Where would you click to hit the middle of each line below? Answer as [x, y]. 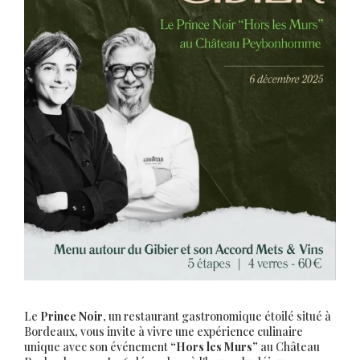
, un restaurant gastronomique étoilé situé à [217, 317]
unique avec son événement [97, 347]
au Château [289, 347]
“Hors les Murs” [214, 347]
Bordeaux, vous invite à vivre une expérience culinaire [164, 332]
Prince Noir [72, 317]
